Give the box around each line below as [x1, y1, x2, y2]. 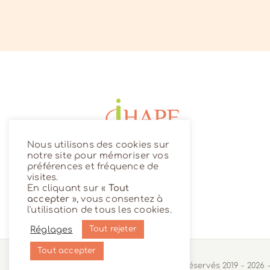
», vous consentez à [69, 194, 163, 204]
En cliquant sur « [27, 183, 108, 193]
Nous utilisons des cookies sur [27, 140, 169, 149]
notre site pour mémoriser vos [27, 151, 169, 160]
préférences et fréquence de [27, 162, 159, 171]
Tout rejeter [89, 225, 137, 233]
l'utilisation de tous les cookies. [27, 205, 172, 215]
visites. [27, 172, 58, 182]
